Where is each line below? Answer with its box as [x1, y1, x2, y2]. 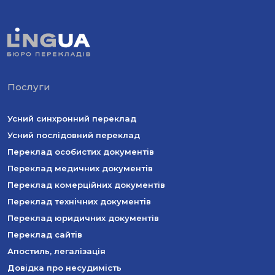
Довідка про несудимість [7, 263, 122, 273]
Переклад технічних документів [7, 196, 151, 207]
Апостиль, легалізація [7, 246, 106, 257]
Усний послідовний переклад [7, 130, 140, 141]
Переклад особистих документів [7, 147, 154, 157]
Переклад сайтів [7, 230, 82, 240]
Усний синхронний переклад [7, 114, 136, 124]
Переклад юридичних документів [7, 213, 159, 223]
